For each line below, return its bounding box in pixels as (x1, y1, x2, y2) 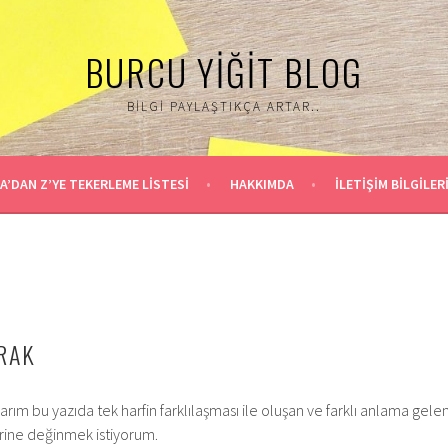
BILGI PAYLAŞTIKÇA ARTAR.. (127, 98, 321, 115)
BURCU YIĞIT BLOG (85, 45, 363, 98)
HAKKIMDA (229, 175, 294, 193)
